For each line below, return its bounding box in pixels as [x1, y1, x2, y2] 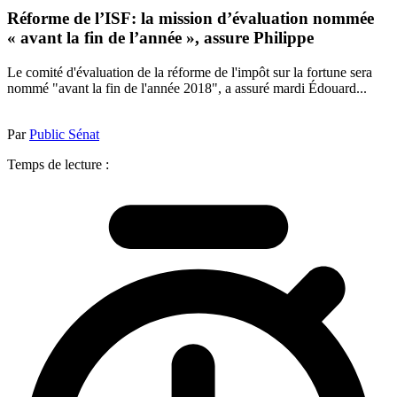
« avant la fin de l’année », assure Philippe [7, 28, 314, 48]
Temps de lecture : [7, 156, 109, 172]
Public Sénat [29, 126, 99, 142]
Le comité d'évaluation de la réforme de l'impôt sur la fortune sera [7, 64, 372, 80]
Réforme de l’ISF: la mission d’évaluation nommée [7, 9, 374, 28]
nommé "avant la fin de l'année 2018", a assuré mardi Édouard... [7, 80, 367, 96]
